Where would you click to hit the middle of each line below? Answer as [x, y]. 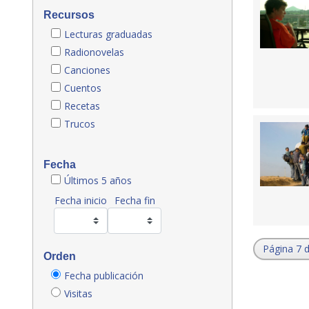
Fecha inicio [81, 200]
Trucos [80, 123]
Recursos [69, 14]
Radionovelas [94, 52]
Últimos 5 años [98, 180]
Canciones [87, 70]
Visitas [78, 293]
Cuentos [83, 88]
